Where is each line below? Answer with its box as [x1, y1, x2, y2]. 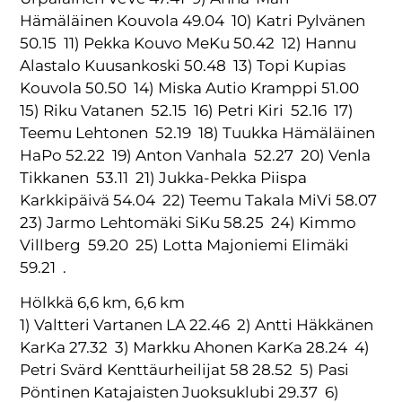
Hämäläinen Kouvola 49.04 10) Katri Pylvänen [20, 11, 370, 30]
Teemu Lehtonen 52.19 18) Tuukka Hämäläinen [20, 123, 376, 142]
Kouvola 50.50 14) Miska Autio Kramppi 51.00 [20, 78, 363, 97]
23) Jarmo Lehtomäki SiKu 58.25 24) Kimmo [20, 213, 357, 232]
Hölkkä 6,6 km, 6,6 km [20, 293, 186, 312]
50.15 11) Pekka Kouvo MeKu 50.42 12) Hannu [20, 33, 357, 52]
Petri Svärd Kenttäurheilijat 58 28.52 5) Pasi [20, 361, 350, 380]
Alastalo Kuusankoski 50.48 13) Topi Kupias [20, 56, 346, 74]
